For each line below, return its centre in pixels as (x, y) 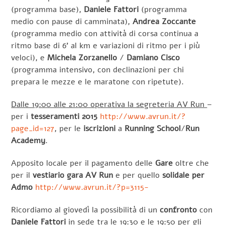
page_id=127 (33, 128)
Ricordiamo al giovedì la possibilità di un (86, 210)
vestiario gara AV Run (73, 175)
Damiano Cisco (153, 58)
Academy (28, 140)
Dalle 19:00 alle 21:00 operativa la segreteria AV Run (109, 104)
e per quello (138, 175)
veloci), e (29, 58)
